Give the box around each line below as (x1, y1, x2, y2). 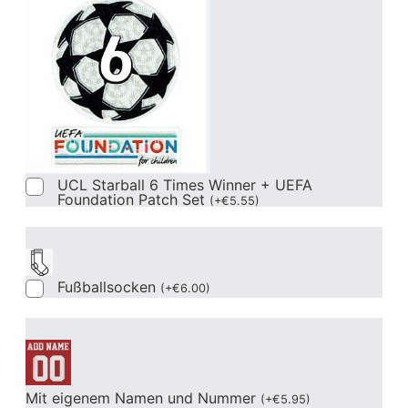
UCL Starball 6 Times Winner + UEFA (56, 175, 312, 194)
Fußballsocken (56, 277, 160, 296)
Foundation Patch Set (56, 189, 209, 209)
